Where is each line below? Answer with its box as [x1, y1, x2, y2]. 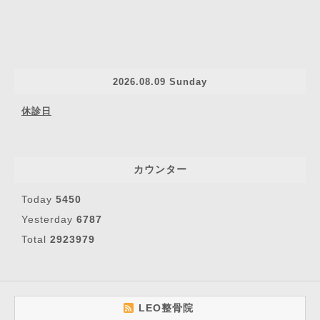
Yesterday [21, 214, 76, 226]
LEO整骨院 [138, 302, 197, 314]
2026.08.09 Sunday [113, 76, 207, 87]
